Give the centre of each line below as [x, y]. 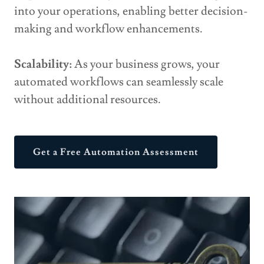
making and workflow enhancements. [108, 29]
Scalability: [43, 64]
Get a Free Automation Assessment [116, 152]
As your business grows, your [146, 64]
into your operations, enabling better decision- [131, 11]
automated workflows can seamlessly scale [119, 82]
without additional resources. [88, 100]
